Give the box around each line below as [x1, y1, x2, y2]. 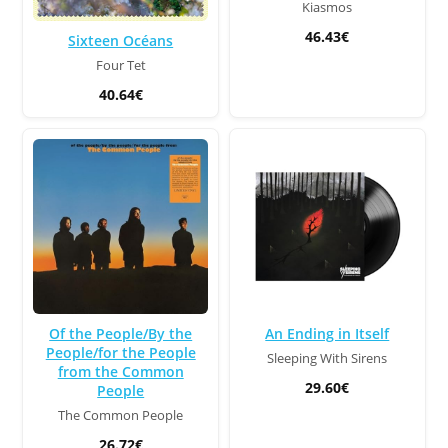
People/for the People [45, 343, 196, 363]
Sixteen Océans [68, 31, 174, 51]
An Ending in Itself [265, 324, 390, 344]
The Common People [58, 407, 184, 425]
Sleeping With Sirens [267, 350, 388, 368]
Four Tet [95, 57, 146, 75]
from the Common [57, 362, 184, 382]
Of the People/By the [49, 324, 193, 344]
